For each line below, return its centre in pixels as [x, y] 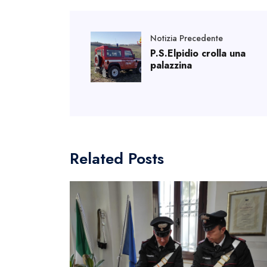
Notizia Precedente [187, 38]
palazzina [171, 65]
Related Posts [117, 158]
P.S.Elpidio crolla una [198, 53]
